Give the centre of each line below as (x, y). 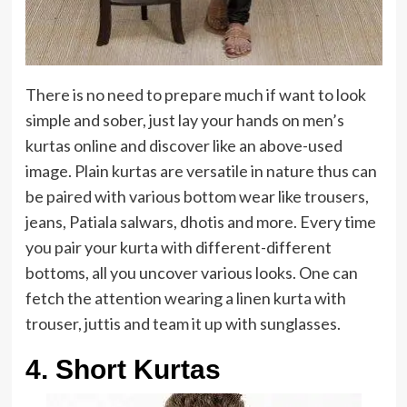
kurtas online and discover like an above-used (184, 145)
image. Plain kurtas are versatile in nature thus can (201, 171)
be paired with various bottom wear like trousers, (197, 196)
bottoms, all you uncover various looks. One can (191, 273)
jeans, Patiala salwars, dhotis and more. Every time (200, 222)
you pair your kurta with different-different (178, 247)
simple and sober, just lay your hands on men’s (184, 120)
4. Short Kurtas (123, 369)
